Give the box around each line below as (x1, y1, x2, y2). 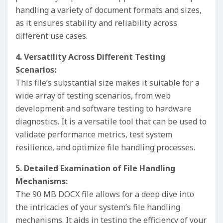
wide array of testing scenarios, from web (15, 90, 171, 101)
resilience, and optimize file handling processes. (15, 142, 195, 153)
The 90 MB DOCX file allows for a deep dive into (15, 189, 194, 200)
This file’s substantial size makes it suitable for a (15, 77, 200, 88)
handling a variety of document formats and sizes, (15, 4, 202, 15)
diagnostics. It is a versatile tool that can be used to (15, 116, 207, 127)
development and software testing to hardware (15, 103, 192, 114)
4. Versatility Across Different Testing (15, 51, 165, 62)
